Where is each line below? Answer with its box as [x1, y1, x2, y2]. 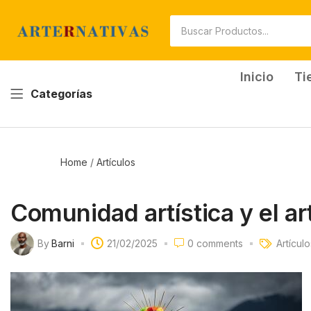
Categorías [31, 86, 92, 101]
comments [194, 237, 243, 250]
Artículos [96, 155, 135, 168]
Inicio [239, 69, 274, 84]
